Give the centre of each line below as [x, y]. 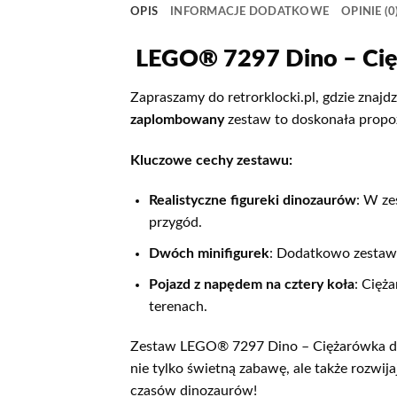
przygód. [175, 223]
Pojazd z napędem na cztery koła [251, 284]
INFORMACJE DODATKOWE [250, 12]
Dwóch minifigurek [209, 253]
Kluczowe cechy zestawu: [211, 160]
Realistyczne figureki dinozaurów [252, 201]
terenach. [178, 306]
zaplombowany [177, 119]
